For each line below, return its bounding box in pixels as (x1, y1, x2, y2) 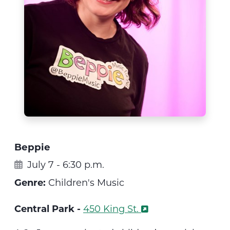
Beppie (14, 140, 50, 154)
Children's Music (46, 176, 124, 189)
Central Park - (14, 202, 83, 215)
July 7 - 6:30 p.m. (25, 158, 104, 171)
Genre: (14, 176, 46, 189)
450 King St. (83, 202, 139, 215)
